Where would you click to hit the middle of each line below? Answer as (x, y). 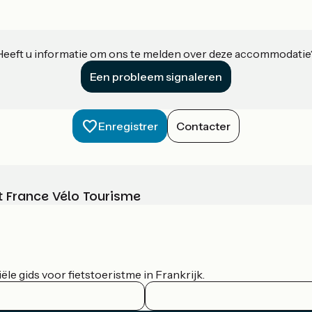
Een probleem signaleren (156, 77)
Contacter (203, 126)
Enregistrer (128, 126)
